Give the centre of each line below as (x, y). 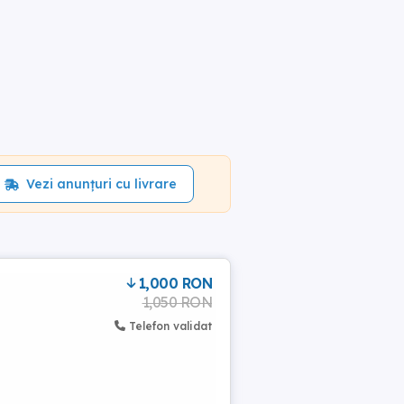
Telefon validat (170, 326)
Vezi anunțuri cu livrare (101, 184)
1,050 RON (177, 302)
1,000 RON (175, 283)
